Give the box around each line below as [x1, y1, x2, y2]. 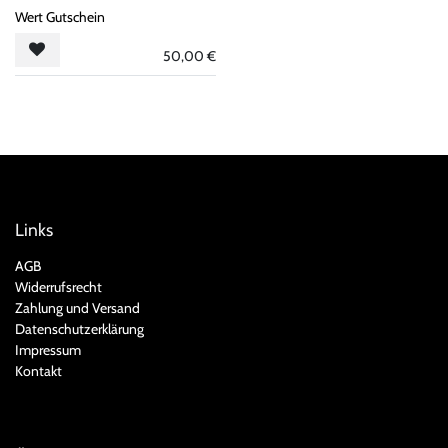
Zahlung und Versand [15, 299, 140, 317]
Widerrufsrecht [15, 278, 102, 296]
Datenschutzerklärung [15, 320, 144, 338]
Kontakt [15, 362, 62, 380]
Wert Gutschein [15, 8, 105, 26]
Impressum [15, 341, 81, 359]
